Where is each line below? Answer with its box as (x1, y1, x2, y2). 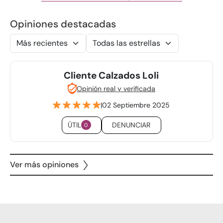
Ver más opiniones (10, 159, 79, 170)
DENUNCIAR (112, 120, 151, 129)
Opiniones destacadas (10, 17, 116, 30)
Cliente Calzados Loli (64, 69, 159, 82)
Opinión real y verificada (76, 84, 155, 93)
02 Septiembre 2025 (102, 101, 170, 110)
